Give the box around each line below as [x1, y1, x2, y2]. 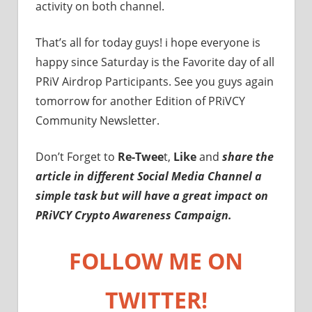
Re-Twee [118, 148, 164, 164]
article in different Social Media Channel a [36, 168, 262, 184]
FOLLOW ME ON [69, 245, 243, 276]
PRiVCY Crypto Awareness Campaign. [36, 207, 235, 223]
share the [222, 148, 274, 164]
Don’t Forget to [36, 148, 118, 164]
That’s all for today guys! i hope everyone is [36, 34, 260, 50]
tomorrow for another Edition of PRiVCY [36, 93, 245, 109]
